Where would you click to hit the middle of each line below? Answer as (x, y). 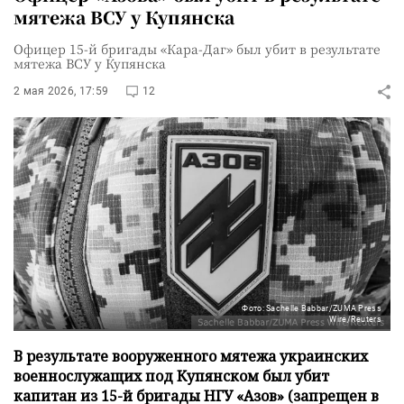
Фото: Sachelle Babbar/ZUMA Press (312, 308)
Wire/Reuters (355, 319)
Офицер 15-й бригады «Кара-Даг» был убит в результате (197, 49)
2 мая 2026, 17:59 (61, 91)
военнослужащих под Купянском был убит (171, 376)
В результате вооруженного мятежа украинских (191, 356)
